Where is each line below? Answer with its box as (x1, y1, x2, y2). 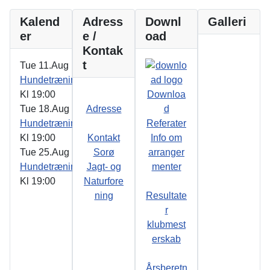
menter (151, 162, 181, 172)
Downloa (147, 89, 186, 100)
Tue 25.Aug (20, 147, 69, 158)
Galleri (208, 15, 246, 29)
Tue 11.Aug (20, 60, 69, 71)
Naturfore (84, 176, 124, 187)
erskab (152, 234, 181, 245)
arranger (148, 147, 184, 158)
